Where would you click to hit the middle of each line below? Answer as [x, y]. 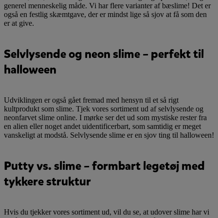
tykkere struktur [47, 181]
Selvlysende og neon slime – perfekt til [104, 54]
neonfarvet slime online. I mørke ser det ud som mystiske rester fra [105, 117]
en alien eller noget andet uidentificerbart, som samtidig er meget [102, 126]
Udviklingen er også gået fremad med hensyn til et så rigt [91, 100]
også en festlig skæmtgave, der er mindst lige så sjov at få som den [105, 15]
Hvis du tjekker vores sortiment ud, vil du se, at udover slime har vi [107, 212]
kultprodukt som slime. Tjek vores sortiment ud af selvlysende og [104, 109]
